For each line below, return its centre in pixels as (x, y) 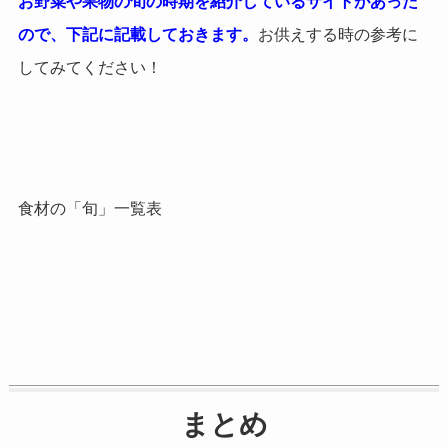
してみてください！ (89, 67)
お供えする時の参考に (337, 34)
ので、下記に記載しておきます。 (137, 34)
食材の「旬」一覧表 (89, 209)
